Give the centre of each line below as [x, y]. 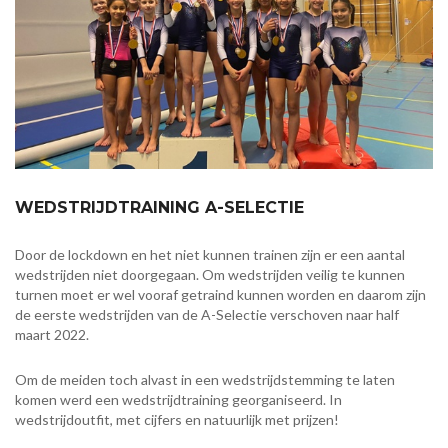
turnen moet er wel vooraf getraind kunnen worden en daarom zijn [220, 294]
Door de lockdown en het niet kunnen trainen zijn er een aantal [210, 254]
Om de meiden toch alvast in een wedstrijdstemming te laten [205, 379]
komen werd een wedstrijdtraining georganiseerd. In [178, 399]
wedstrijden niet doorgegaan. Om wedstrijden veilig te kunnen [210, 274]
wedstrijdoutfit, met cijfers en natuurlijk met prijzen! [180, 419]
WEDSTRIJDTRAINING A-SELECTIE [159, 207]
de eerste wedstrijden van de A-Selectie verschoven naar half [207, 314]
